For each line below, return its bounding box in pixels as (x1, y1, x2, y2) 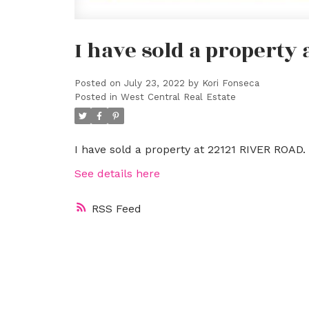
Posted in (74, 91, 117, 102)
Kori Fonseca (201, 77, 259, 88)
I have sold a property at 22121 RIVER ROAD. (74, 142, 306, 156)
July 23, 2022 (123, 77, 185, 88)
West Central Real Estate (120, 91, 236, 102)
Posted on (74, 77, 124, 88)
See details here (74, 166, 160, 180)
